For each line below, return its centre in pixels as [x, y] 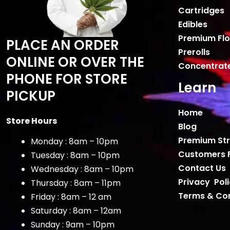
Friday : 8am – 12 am [71, 197]
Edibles [193, 24]
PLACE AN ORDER [63, 45]
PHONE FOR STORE [67, 79]
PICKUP [31, 96]
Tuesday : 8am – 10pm [75, 156]
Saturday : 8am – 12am [76, 211]
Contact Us [202, 168]
